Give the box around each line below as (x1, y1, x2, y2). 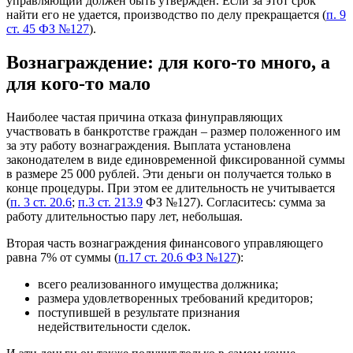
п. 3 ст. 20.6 (10, 195, 72, 209)
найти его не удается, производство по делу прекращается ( (6, 7, 326, 21)
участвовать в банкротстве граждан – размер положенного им (6, 124, 340, 138)
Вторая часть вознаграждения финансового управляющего (6, 236, 323, 250)
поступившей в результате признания (38, 305, 240, 319)
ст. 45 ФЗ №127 (6, 21, 89, 35)
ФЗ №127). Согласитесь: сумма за (143, 195, 325, 209)
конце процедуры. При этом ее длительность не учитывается (6, 180, 335, 195)
